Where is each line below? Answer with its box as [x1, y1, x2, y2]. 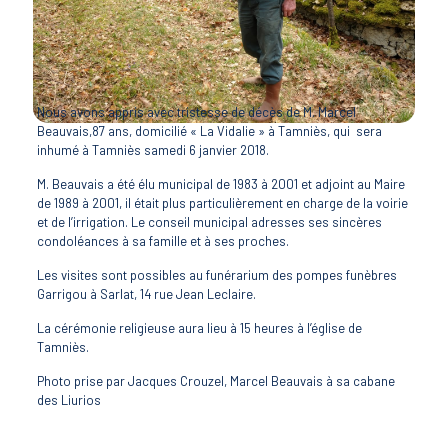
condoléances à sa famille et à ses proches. [36, 233, 289, 249]
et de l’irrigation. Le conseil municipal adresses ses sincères [36, 214, 382, 230]
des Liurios [36, 392, 101, 408]
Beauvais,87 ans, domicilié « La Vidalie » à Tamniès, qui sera [36, 123, 382, 139]
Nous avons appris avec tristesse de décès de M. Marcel [36, 104, 356, 120]
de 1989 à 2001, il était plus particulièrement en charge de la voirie [36, 195, 408, 211]
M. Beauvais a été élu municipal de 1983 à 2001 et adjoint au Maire [36, 176, 405, 192]
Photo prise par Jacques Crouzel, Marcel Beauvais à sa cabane [36, 373, 395, 389]
